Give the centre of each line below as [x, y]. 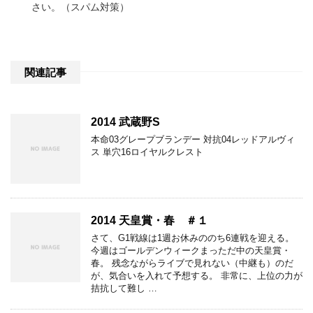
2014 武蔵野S [125, 122]
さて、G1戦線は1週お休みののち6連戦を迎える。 [192, 238]
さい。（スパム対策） [80, 7]
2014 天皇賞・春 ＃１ [150, 221]
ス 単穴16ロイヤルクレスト [147, 152]
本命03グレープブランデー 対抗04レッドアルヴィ [193, 140]
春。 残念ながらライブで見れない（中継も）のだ [192, 263]
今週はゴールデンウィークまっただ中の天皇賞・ [191, 251]
